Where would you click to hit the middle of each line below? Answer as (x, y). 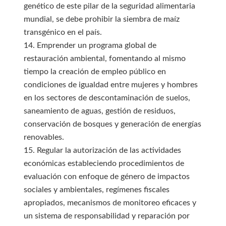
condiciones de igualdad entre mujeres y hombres (110, 85)
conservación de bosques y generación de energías (112, 124)
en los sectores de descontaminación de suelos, (107, 98)
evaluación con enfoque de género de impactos (106, 177)
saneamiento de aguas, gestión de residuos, (99, 111)
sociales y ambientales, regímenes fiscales (96, 190)
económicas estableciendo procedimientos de (104, 163)
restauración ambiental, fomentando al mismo (104, 59)
